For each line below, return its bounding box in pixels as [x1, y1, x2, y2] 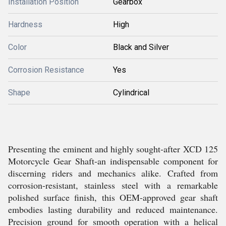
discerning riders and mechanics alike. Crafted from [8, 167, 218, 179]
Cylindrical [113, 88, 149, 97]
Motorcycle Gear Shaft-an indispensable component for [8, 155, 218, 167]
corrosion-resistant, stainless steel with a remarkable [8, 179, 218, 191]
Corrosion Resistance [8, 65, 84, 75]
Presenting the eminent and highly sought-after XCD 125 [8, 143, 218, 155]
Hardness [8, 20, 42, 29]
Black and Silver [113, 42, 169, 52]
